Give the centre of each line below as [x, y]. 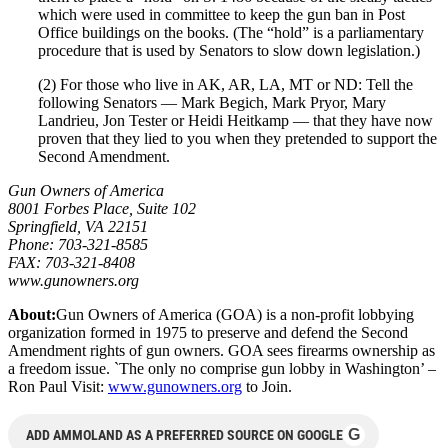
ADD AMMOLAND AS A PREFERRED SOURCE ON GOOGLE [184, 434]
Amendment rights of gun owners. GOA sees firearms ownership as [221, 350]
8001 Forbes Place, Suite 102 [102, 208]
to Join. [267, 386]
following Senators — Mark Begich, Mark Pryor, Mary [212, 102]
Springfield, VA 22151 [78, 226]
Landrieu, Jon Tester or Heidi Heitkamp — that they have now [235, 120]
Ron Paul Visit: [58, 386]
